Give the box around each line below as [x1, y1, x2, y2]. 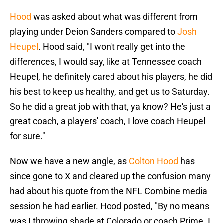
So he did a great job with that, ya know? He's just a [10, 101, 211, 112]
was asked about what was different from [31, 11, 198, 22]
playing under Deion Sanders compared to [10, 26, 177, 37]
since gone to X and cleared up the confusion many [10, 171, 211, 182]
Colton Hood [127, 156, 178, 167]
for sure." [10, 131, 45, 142]
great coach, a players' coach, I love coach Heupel [10, 116, 205, 127]
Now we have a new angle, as [10, 156, 127, 167]
